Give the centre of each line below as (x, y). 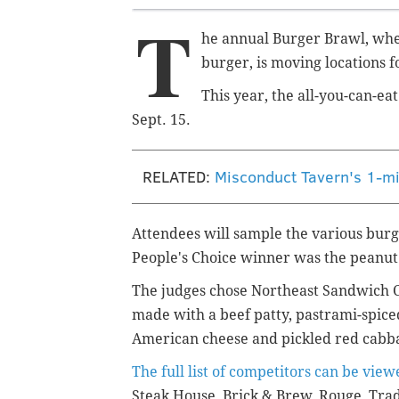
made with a (174, 315)
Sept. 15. (161, 120)
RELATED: (179, 177)
